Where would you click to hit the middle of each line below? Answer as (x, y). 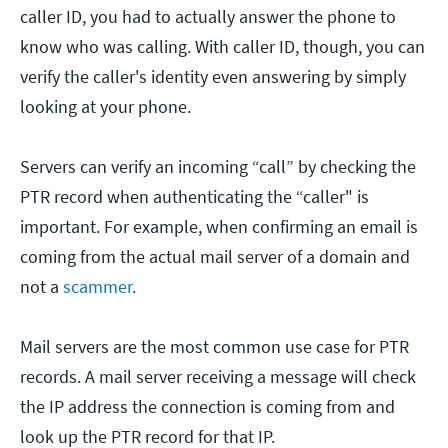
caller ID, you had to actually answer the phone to (208, 16)
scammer (97, 286)
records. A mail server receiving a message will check (218, 376)
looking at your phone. (107, 106)
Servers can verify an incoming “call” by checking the (218, 166)
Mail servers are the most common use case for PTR (214, 346)
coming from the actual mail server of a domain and (215, 256)
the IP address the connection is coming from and (207, 406)
